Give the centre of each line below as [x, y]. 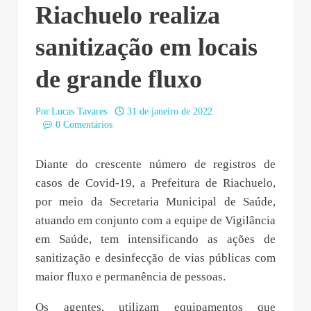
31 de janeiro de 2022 [169, 111]
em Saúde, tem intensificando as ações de [155, 239]
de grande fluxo [119, 79]
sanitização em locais [146, 48]
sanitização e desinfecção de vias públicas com [155, 258]
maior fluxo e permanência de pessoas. [131, 276]
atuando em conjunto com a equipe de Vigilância [155, 220]
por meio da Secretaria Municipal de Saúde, [155, 201]
